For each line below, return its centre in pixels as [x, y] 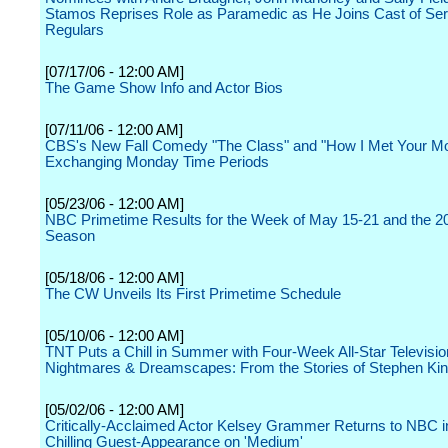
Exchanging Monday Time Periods [157, 162]
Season [70, 236]
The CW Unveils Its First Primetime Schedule [193, 294]
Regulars [74, 30]
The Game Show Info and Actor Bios [164, 88]
